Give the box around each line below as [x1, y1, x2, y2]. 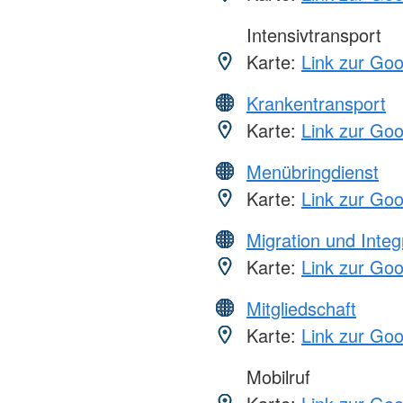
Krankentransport [246, 89, 386, 116]
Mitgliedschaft [246, 294, 356, 321]
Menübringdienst [246, 157, 379, 184]
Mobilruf [241, 363, 310, 390]
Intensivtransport [241, 21, 381, 48]
